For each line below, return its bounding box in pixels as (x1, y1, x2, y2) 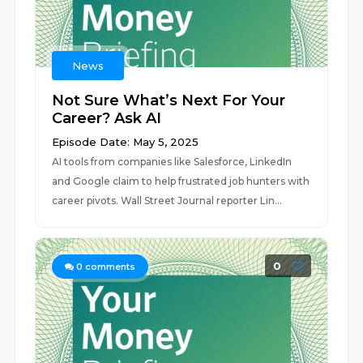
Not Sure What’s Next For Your (52, 92, 286, 109)
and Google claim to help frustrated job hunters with (52, 175, 310, 187)
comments (83, 261, 136, 272)
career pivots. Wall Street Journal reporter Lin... (52, 194, 283, 207)
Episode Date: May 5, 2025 (52, 135, 199, 148)
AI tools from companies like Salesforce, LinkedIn (52, 156, 293, 168)
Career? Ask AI (52, 109, 162, 127)
